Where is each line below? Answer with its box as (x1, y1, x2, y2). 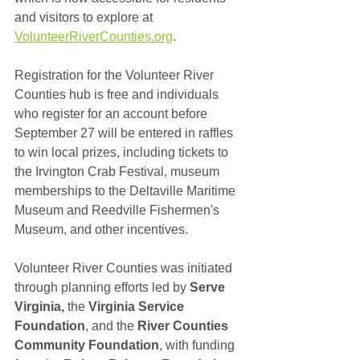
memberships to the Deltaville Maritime (14, 183, 239, 198)
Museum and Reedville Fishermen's (14, 202, 223, 217)
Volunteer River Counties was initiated (14, 260, 235, 275)
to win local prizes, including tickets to (14, 145, 231, 159)
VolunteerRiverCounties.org (14, 29, 173, 43)
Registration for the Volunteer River (14, 67, 217, 82)
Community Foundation (14, 337, 159, 352)
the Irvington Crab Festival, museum (14, 164, 223, 178)
